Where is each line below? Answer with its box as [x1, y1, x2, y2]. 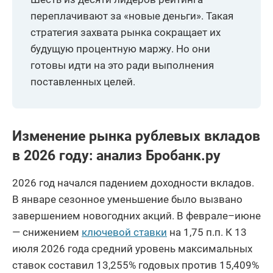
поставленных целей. [30, 75, 135, 88]
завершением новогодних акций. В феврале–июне [12, 209, 261, 222]
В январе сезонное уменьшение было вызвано [12, 193, 243, 205]
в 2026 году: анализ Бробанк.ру [12, 147, 221, 164]
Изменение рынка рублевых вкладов [12, 127, 260, 144]
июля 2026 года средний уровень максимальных [12, 242, 252, 255]
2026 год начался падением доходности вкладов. [12, 176, 254, 189]
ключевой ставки [82, 225, 167, 238]
